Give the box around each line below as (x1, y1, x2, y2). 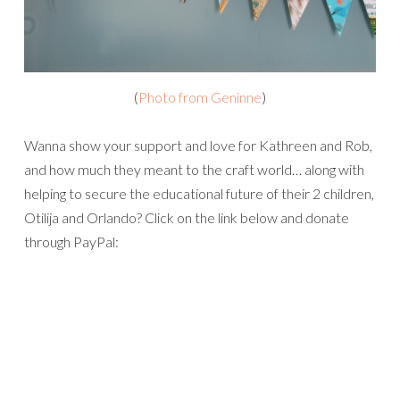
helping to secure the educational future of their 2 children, (24, 185, 374, 203)
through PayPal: (24, 233, 119, 251)
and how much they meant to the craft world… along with (24, 161, 364, 179)
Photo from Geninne (138, 88, 262, 106)
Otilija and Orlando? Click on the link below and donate (24, 209, 349, 227)
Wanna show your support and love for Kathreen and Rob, (24, 137, 372, 154)
